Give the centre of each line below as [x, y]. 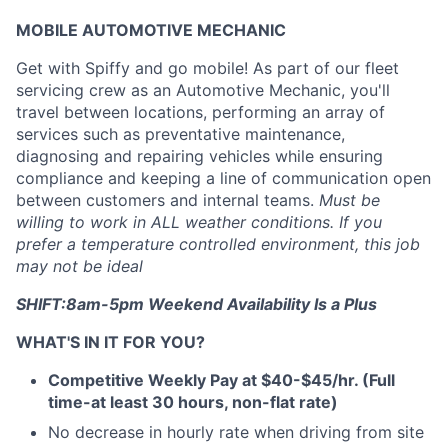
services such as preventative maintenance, [180, 134]
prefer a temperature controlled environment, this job [218, 244]
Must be [349, 200]
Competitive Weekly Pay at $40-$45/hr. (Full [221, 380]
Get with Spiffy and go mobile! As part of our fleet [207, 68]
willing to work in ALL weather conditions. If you [199, 222]
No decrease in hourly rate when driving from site [236, 432]
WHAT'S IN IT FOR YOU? [110, 342]
